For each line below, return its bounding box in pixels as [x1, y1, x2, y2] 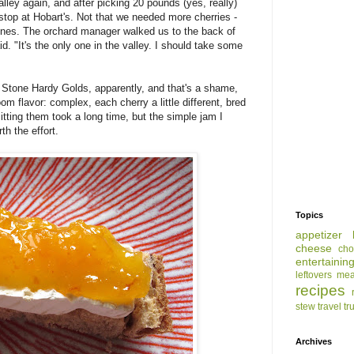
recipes [296, 282, 345, 299]
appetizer [296, 228, 342, 242]
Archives [296, 337, 332, 347]
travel [318, 301, 341, 313]
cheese [296, 242, 332, 255]
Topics [296, 210, 323, 220]
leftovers [296, 269, 332, 281]
